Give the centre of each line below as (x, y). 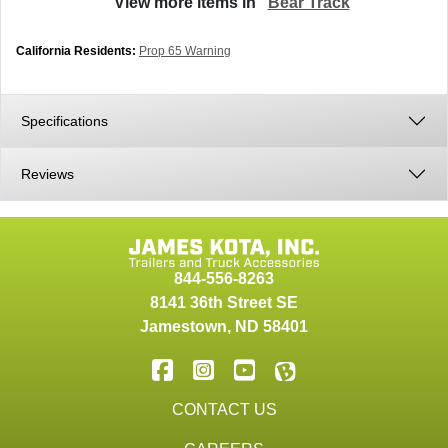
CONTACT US (224, 410)
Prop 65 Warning (185, 51)
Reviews (47, 174)
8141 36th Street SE (224, 302)
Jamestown (183, 326)
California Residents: (76, 51)
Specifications (66, 121)
